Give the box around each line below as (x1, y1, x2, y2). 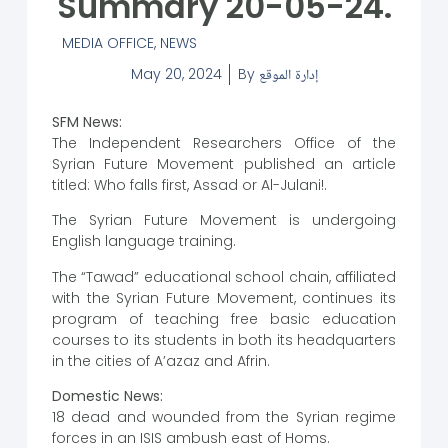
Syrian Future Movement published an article (51, 154, 397, 175)
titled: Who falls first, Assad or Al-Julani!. (51, 175, 327, 196)
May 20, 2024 (130, 63, 222, 84)
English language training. (51, 231, 236, 252)
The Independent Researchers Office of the (51, 133, 397, 154)
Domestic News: (51, 386, 163, 407)
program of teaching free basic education (51, 308, 397, 329)
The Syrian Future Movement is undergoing (51, 210, 397, 231)
